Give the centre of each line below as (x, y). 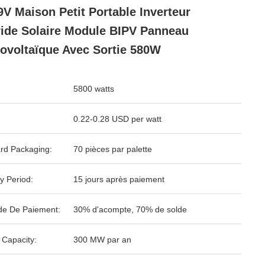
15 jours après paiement (119, 179)
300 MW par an (102, 240)
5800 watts (94, 89)
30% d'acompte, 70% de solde (130, 209)
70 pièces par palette (113, 149)
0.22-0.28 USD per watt (117, 119)
